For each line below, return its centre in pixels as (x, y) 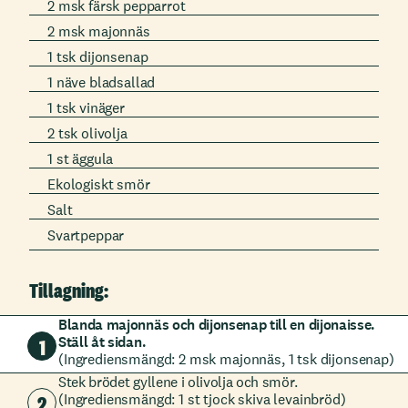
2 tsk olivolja (87, 133)
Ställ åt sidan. (102, 342)
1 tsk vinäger (86, 108)
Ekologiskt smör (99, 184)
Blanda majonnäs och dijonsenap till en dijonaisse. (217, 325)
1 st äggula (81, 159)
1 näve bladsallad (102, 82)
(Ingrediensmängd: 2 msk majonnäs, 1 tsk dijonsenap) (226, 359)
